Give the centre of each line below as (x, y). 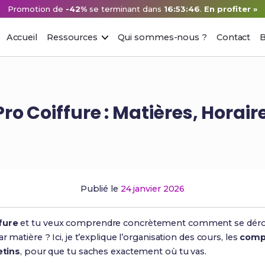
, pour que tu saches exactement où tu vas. (113, 251)
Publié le (100, 189)
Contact (233, 37)
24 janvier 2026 (153, 189)
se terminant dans (126, 9)
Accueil (22, 37)
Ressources (72, 37)
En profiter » (230, 9)
